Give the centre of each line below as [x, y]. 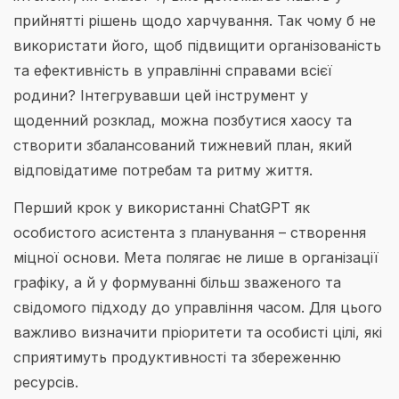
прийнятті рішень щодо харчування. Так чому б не [195, 20]
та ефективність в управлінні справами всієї [173, 70]
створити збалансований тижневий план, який [183, 145]
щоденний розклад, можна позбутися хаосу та [183, 120]
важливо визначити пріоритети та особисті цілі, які [198, 333]
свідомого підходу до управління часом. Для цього [198, 308]
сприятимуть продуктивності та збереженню [177, 358]
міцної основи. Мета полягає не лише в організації [196, 258]
